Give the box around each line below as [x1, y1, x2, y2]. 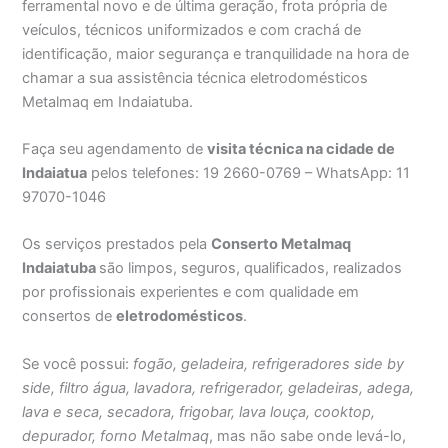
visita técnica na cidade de [207, 140, 396, 159]
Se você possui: [22, 354, 134, 373]
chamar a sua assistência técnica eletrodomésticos [22, 68, 369, 87]
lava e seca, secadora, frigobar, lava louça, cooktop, [22, 402, 376, 421]
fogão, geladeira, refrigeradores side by [133, 354, 405, 373]
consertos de [22, 307, 117, 326]
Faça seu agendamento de [22, 140, 208, 159]
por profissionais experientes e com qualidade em [22, 283, 360, 302]
